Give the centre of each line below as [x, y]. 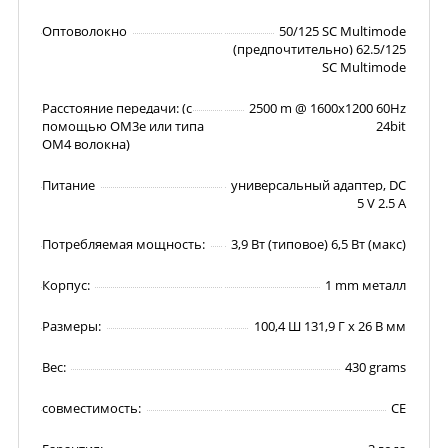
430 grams [375, 367]
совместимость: [91, 408]
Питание [68, 185]
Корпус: [66, 285]
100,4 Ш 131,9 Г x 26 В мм [330, 326]
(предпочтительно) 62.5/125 [319, 49]
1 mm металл [365, 285]
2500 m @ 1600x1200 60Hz [327, 108]
